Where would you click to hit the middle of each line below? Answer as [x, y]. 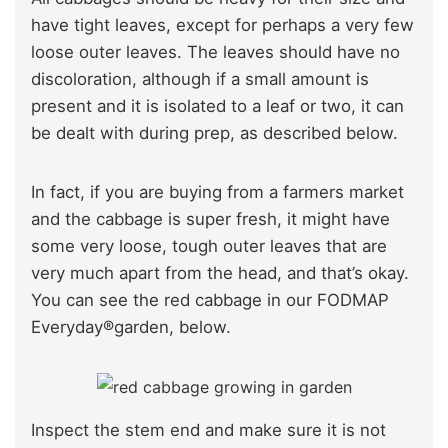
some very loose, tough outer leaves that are [209, 245]
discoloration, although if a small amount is [200, 78]
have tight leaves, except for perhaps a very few [222, 24]
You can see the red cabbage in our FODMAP [210, 299]
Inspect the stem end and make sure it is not [208, 429]
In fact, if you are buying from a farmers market [217, 191]
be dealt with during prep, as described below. [214, 132]
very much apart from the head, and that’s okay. [220, 272]
